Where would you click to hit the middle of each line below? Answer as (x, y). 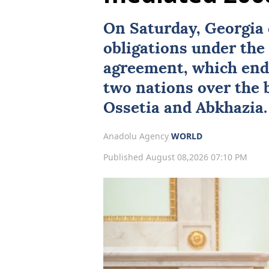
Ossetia (131, 108)
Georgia (234, 29)
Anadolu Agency (137, 136)
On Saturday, (154, 29)
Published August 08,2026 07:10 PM (175, 157)
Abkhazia (230, 108)
